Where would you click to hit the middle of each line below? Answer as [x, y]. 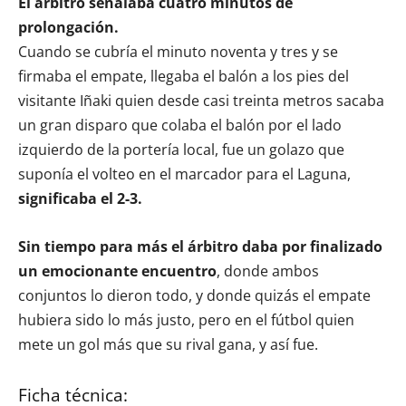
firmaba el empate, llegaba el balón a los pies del [184, 76]
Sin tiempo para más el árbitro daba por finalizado [200, 246]
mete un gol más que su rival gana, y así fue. [168, 344]
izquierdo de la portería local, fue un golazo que [181, 149]
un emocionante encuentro [117, 271]
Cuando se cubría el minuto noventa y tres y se [178, 51]
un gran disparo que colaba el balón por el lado [180, 125]
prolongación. [68, 27]
